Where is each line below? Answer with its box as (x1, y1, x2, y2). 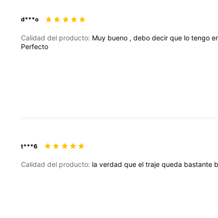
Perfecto (21, 42, 48, 51)
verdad (99, 160, 124, 169)
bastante (184, 160, 214, 169)
